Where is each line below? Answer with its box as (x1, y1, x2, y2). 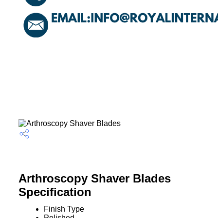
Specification (18, 185, 91, 199)
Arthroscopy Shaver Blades (18, 172, 171, 185)
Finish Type (43, 205, 84, 213)
